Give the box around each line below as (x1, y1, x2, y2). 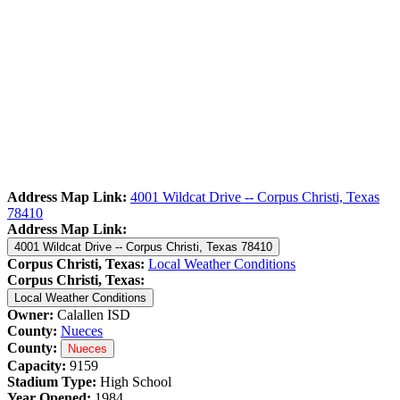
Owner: (7, 306, 54, 322)
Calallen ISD (54, 306, 130, 322)
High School (100, 373, 171, 389)
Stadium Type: (7, 373, 100, 389)
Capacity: (7, 357, 70, 373)
